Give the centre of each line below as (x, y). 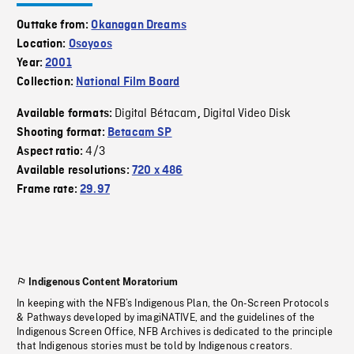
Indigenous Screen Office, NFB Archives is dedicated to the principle (175, 332)
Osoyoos (90, 45)
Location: (43, 45)
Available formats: (66, 114)
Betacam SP (139, 133)
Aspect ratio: (51, 152)
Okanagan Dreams (139, 26)
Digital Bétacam (156, 114)
